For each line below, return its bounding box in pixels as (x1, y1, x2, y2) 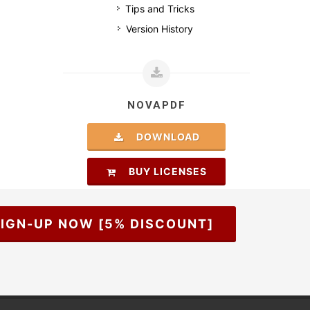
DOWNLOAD (127, 131, 200, 143)
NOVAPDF (127, 99, 186, 111)
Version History (126, 23, 193, 35)
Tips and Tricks (125, 3, 194, 15)
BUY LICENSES (120, 165, 207, 177)
